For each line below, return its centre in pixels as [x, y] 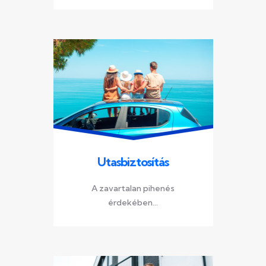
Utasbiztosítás [133, 161]
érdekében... [133, 202]
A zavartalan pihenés [133, 188]
